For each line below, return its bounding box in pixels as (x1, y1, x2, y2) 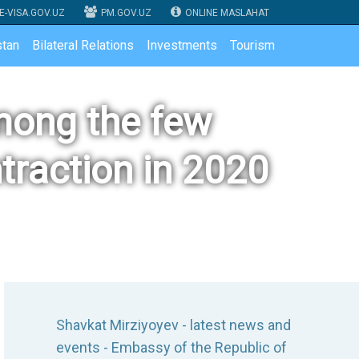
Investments (147, 38, 217, 53)
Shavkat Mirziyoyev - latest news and (56, 317, 291, 333)
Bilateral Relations (32, 38, 134, 53)
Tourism (230, 38, 275, 53)
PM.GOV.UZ (101, 7, 151, 18)
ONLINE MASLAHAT (185, 7, 269, 18)
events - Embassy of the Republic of (56, 339, 287, 356)
